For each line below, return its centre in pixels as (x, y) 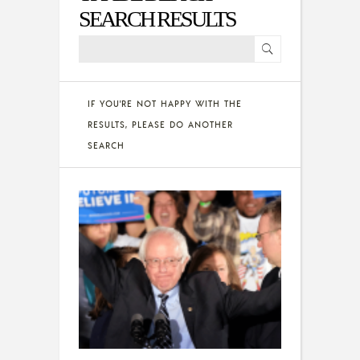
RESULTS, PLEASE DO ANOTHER (160, 125)
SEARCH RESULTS (157, 19)
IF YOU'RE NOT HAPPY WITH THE (165, 104)
